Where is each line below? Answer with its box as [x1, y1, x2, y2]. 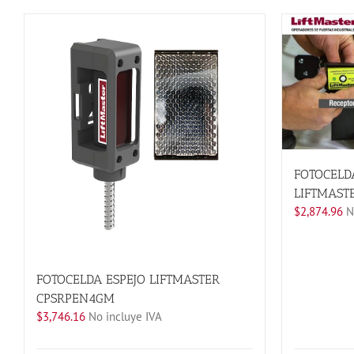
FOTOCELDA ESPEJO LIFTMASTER [36, 272, 220, 288]
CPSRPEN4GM [36, 291, 115, 307]
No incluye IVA [85, 309, 162, 325]
